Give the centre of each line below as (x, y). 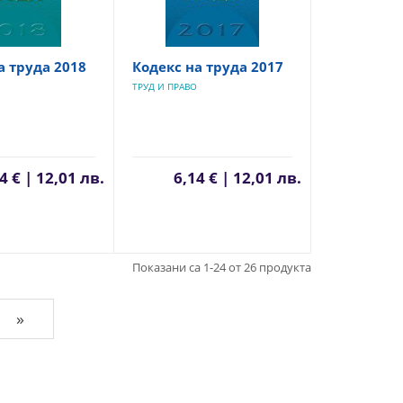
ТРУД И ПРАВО (164, 86)
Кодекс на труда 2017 (207, 67)
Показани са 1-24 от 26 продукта (221, 267)
